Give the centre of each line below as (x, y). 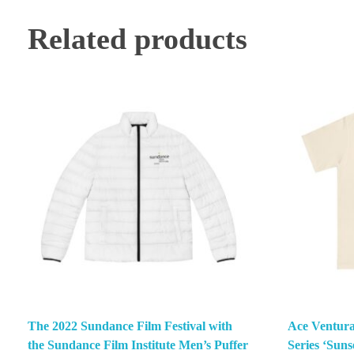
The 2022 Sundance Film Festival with (130, 326)
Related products (137, 38)
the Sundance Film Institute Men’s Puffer (138, 345)
